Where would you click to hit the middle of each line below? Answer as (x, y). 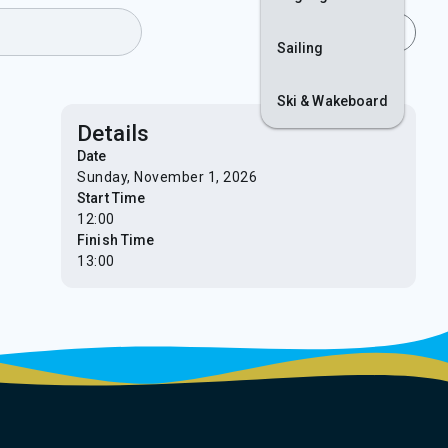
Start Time (111, 198)
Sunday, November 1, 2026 (167, 177)
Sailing (300, 47)
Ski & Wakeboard (332, 100)
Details (113, 133)
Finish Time (116, 240)
